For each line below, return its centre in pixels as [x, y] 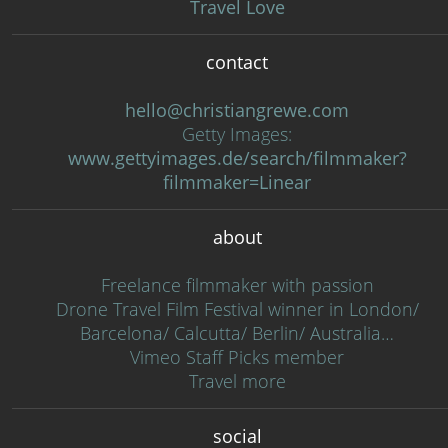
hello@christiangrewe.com [237, 110]
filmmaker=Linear [237, 182]
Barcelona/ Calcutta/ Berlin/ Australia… [237, 333]
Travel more [237, 381]
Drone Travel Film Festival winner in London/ [237, 309]
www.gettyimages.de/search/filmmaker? [237, 158]
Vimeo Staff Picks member [237, 357]
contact [237, 62]
